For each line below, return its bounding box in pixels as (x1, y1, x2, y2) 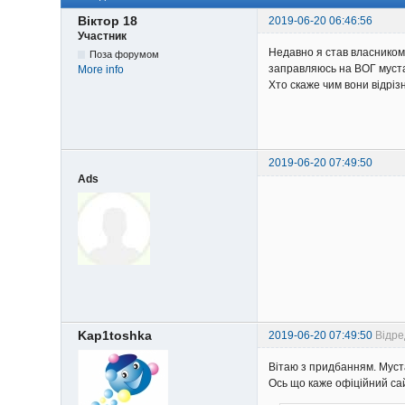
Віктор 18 (78, 14, 138, 29)
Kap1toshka (78, 327, 153, 343)
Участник (78, 30, 127, 43)
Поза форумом (89, 49, 160, 61)
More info (78, 63, 125, 77)
